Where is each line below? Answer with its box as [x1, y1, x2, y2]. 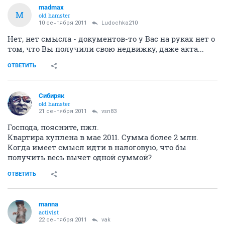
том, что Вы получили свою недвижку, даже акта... [8, 43, 204, 54]
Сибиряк [39, 91, 64, 99]
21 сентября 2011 [39, 107, 87, 115]
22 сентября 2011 [39, 216, 87, 223]
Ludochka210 [101, 19, 138, 26]
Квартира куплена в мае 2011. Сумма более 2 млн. [8, 132, 198, 142]
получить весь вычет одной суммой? [8, 152, 152, 162]
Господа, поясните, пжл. [8, 122, 99, 132]
